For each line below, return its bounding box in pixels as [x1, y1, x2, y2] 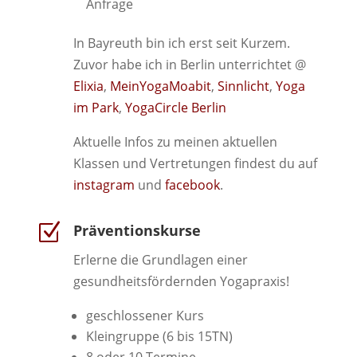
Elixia [73, 77, 104, 96]
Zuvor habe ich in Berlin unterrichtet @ [73, 56, 306, 74]
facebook [164, 176, 220, 194]
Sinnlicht [217, 77, 269, 96]
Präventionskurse [73, 221, 201, 241]
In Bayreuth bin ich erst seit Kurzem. [73, 34, 290, 53]
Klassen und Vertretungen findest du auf [73, 155, 317, 173]
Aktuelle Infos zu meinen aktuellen [73, 133, 277, 151]
